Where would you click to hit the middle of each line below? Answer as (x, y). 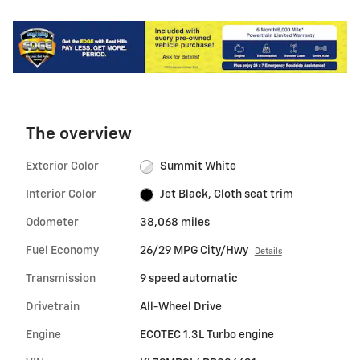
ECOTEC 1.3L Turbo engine (207, 335)
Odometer (52, 223)
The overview (79, 135)
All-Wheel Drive (180, 307)
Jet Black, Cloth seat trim (227, 195)
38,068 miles (174, 223)
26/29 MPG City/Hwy (194, 251)
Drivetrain (53, 307)
